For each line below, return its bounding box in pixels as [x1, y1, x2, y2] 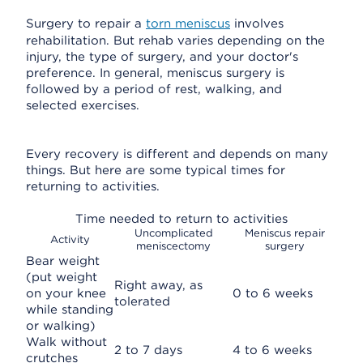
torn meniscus [146, 16, 230, 31]
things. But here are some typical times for [26, 163, 285, 177]
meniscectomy [136, 240, 211, 252]
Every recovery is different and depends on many [26, 147, 328, 161]
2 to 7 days [114, 343, 182, 357]
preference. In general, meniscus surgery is [26, 66, 284, 80]
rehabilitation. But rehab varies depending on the [26, 33, 325, 48]
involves [230, 16, 284, 31]
